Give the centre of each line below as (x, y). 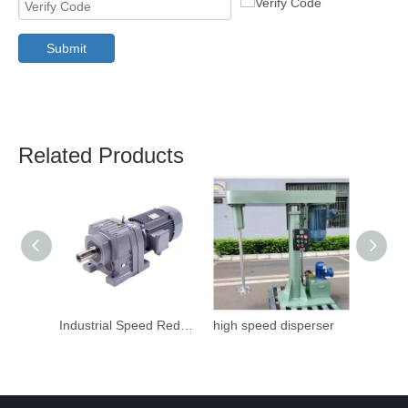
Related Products (101, 155)
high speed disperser (274, 325)
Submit (66, 48)
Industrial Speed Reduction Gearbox (187, 325)
